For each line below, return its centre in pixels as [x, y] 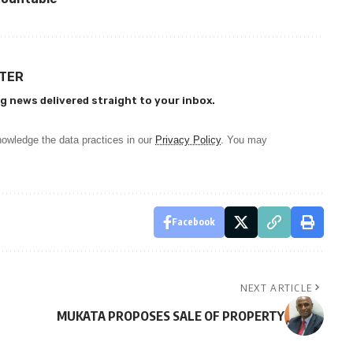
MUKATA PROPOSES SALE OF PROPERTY [170, 316]
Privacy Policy [188, 140]
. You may [244, 140]
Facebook [193, 222]
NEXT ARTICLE [276, 288]
